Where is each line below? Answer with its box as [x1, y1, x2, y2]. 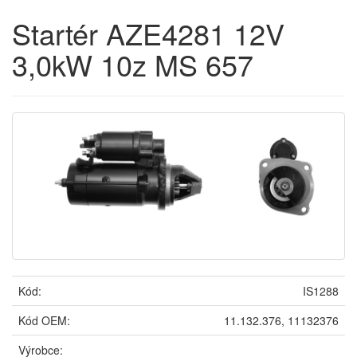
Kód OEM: [18, 312, 70, 328]
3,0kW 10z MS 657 [12, 44, 253, 85]
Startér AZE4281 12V [12, 13, 284, 54]
